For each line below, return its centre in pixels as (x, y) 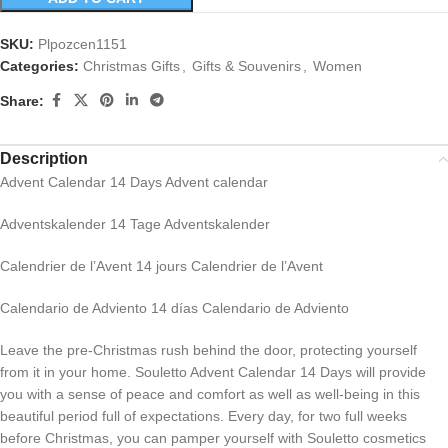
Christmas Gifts (131, 66)
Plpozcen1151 (82, 44)
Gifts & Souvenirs (246, 66)
